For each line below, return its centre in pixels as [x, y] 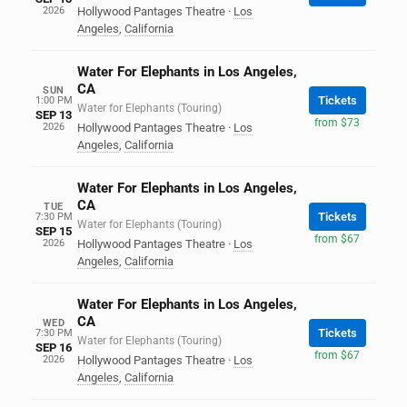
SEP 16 [54, 347]
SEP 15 [54, 231]
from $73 [337, 122]
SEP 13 [54, 115]
